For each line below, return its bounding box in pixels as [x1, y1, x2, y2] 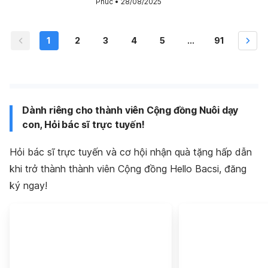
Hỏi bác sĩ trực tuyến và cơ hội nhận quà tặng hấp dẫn [10, 145, 252, 158]
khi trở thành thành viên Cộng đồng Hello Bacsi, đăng [10, 162, 246, 175]
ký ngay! [10, 179, 47, 191]
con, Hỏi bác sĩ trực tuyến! [22, 118, 145, 130]
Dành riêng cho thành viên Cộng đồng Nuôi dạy [22, 103, 239, 116]
